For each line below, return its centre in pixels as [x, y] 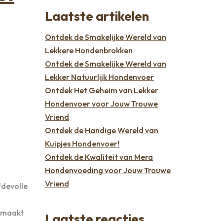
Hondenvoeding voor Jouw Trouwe [108, 170]
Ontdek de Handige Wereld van [102, 130]
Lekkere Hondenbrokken [89, 50]
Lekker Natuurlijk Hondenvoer [99, 77]
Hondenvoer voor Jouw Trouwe [101, 103]
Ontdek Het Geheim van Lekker [102, 90]
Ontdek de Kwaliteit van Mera [99, 157]
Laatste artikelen [97, 16]
